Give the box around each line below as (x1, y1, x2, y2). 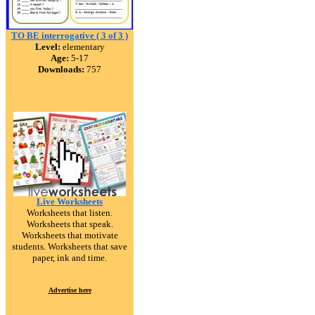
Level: (34, 41, 60, 52)
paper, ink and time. (32, 252, 107, 263)
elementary (60, 41, 105, 52)
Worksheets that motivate (21, 230, 118, 240)
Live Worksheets (37, 196, 103, 207)
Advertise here (48, 286, 91, 294)
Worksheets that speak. (26, 219, 113, 229)
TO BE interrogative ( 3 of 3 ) (11, 30, 128, 41)
